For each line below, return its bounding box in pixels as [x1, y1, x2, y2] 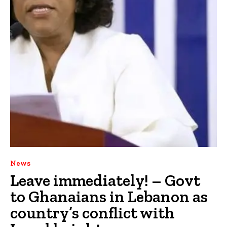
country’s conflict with [10, 203, 175, 222]
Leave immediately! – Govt [10, 170, 200, 190]
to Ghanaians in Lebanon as [10, 186, 208, 206]
